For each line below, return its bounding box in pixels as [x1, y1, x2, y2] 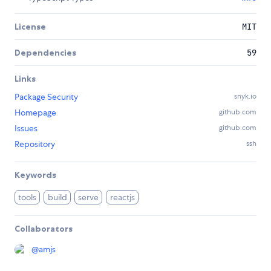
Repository [15, 138, 55, 149]
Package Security [15, 91, 78, 102]
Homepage [15, 106, 56, 118]
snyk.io [234, 91, 256, 101]
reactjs [109, 191, 135, 203]
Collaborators [15, 223, 73, 234]
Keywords [15, 169, 56, 180]
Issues [15, 122, 38, 134]
